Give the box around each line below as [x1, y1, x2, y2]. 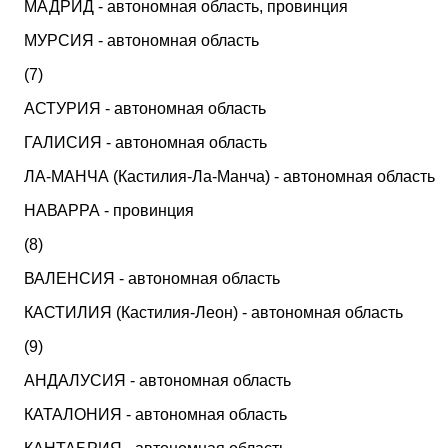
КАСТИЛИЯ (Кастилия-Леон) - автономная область [24, 304, 403, 321]
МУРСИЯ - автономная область [24, 32, 259, 49]
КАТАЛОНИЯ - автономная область [24, 406, 287, 423]
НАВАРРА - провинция [24, 202, 194, 219]
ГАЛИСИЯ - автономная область [24, 134, 267, 151]
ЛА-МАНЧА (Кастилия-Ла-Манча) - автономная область [24, 168, 435, 185]
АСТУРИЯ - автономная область [24, 100, 266, 117]
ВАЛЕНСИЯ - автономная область [24, 270, 280, 287]
